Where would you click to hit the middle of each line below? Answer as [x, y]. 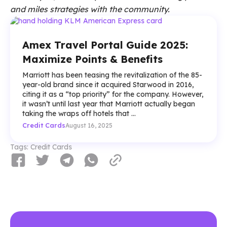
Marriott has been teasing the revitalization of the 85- [112, 75]
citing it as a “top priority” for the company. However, [113, 94]
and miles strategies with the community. [90, 9]
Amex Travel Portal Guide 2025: [105, 45]
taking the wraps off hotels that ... [79, 113]
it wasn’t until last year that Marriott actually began [109, 104]
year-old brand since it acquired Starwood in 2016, [108, 84]
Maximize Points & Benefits [92, 59]
